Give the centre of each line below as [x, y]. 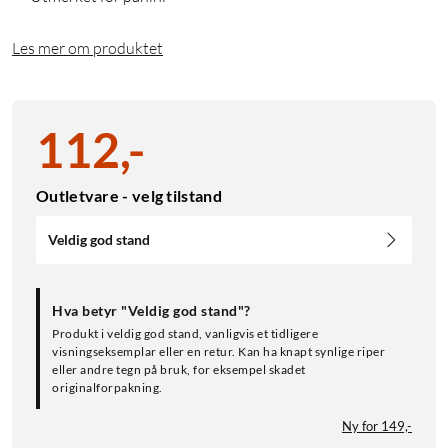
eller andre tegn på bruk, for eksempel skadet [179, 370]
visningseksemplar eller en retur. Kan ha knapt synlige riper [218, 352]
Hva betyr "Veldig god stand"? [151, 311]
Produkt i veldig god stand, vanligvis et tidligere [185, 334]
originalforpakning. [107, 388]
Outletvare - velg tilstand [129, 196]
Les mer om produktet [87, 48]
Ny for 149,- [377, 426]
